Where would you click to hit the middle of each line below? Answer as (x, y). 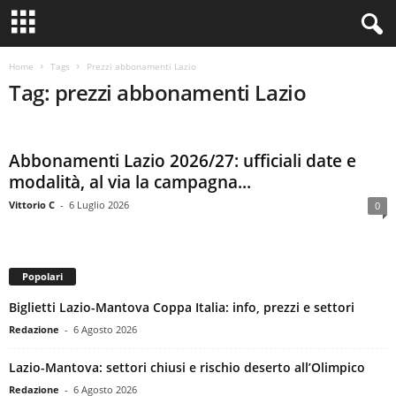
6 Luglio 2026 (99, 205)
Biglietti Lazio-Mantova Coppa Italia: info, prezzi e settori (182, 307)
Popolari (42, 276)
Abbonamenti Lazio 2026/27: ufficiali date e (183, 161)
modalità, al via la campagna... (130, 182)
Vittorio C (32, 205)
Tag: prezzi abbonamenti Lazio (158, 92)
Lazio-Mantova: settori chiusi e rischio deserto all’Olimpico (187, 367)
